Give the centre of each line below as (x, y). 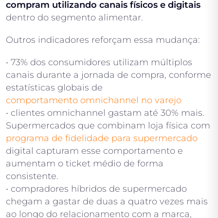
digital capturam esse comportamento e (94, 151)
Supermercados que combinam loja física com (108, 126)
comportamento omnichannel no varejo (94, 100)
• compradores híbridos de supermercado (96, 189)
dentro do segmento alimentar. (74, 18)
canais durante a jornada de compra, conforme (109, 75)
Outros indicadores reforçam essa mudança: (103, 40)
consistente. (32, 176)
